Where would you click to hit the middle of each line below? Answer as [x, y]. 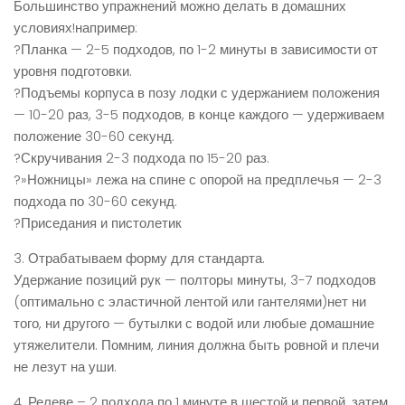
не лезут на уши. [65, 366]
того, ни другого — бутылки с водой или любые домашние [194, 323]
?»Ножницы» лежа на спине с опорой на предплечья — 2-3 [198, 179]
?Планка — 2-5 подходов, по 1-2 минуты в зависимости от [196, 49]
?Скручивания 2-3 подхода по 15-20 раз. [141, 157]
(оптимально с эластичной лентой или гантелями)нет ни [190, 301]
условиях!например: [75, 27]
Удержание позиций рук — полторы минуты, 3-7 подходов [195, 279]
